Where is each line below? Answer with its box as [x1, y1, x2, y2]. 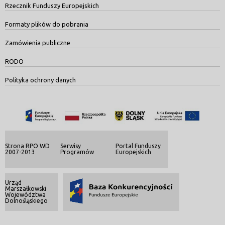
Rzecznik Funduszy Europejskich [5, 2, 99, 9]
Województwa [5, 191, 46, 198]
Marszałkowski [5, 185, 46, 192]
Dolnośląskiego [5, 197, 48, 204]
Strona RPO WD [5, 142, 50, 149]
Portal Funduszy [116, 142, 161, 149]
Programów [60, 148, 94, 155]
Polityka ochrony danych [5, 76, 76, 83]
